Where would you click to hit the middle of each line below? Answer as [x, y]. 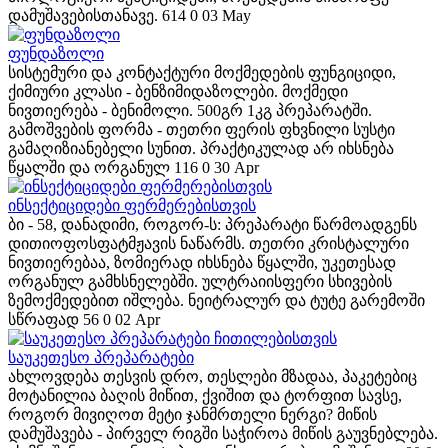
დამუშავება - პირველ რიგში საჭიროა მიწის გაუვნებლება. [223, 433]
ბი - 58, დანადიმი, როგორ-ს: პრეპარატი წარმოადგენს [212, 224]
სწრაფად [43, 319]
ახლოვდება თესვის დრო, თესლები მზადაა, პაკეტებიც [212, 376]
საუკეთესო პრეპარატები [101, 357]
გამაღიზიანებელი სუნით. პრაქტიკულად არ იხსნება [201, 148]
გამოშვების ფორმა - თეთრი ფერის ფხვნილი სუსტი [201, 129]
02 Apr [137, 319]
